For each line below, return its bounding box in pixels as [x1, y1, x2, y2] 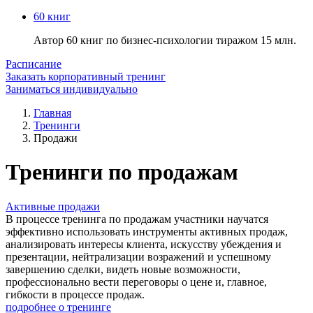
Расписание [6, 58, 61, 70]
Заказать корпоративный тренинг [6, 71, 166, 82]
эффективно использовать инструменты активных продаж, [6, 225, 288, 238]
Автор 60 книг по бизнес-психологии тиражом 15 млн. [34, 34, 296, 46]
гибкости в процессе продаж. [6, 288, 145, 300]
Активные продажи [6, 200, 100, 212]
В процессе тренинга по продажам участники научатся [6, 212, 268, 225]
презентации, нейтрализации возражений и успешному [6, 250, 271, 263]
